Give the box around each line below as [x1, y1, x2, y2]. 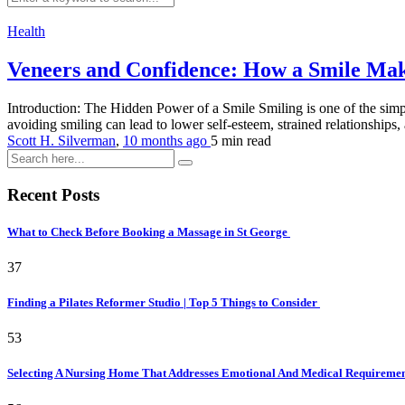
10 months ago [123, 132, 211, 148]
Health [7, 24, 45, 39]
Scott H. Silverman [7, 132, 116, 148]
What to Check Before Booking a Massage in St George [7, 224, 290, 239]
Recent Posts [7, 184, 99, 204]
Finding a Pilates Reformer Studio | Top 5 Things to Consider [7, 296, 320, 310]
